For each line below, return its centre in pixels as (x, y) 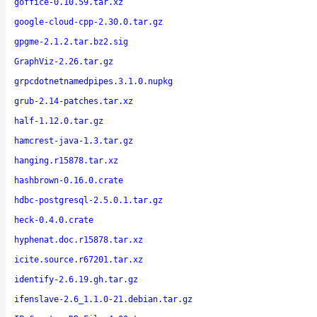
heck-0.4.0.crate (54, 220)
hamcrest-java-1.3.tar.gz (74, 140)
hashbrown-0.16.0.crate (69, 180)
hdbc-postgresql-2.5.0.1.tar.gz (88, 200)
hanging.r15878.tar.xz (66, 160)
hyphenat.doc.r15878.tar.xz (79, 240)
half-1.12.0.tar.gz (59, 121)
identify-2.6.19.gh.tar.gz (76, 279)
